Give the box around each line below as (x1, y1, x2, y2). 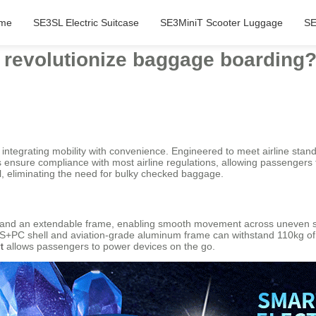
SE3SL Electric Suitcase (32, 17, 139, 28)
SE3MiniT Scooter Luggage (159, 17, 283, 28)
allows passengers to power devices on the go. (4, 241, 215, 253)
